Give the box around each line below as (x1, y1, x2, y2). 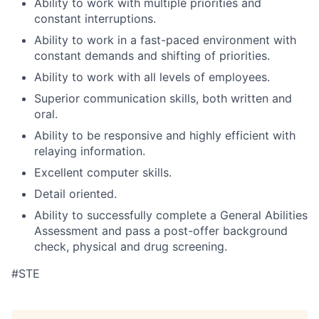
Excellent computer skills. (34, 165, 172, 180)
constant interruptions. (34, 11, 156, 26)
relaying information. (34, 144, 145, 159)
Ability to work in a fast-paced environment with (34, 33, 296, 48)
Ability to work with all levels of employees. (34, 70, 270, 85)
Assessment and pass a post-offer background (34, 224, 288, 239)
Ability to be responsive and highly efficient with (34, 128, 296, 143)
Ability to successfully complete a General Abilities (34, 208, 308, 223)
